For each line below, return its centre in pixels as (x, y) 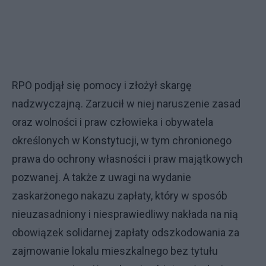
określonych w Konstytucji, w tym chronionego (122, 140)
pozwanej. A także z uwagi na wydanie (102, 177)
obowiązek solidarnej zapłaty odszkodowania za (126, 232)
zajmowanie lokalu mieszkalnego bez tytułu (115, 251)
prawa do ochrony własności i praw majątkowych (127, 159)
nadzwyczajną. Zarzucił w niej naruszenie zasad (126, 103)
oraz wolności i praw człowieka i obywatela (113, 122)
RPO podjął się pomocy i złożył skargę (102, 85)
